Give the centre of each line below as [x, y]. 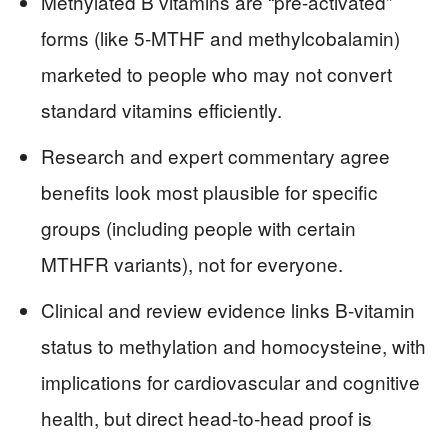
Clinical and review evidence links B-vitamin [228, 310]
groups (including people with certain [198, 228]
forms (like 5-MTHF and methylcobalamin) [220, 38]
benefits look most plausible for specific [209, 192]
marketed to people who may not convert [216, 74]
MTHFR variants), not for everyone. [192, 264]
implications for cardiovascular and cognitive [230, 382]
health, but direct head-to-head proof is [206, 418]
